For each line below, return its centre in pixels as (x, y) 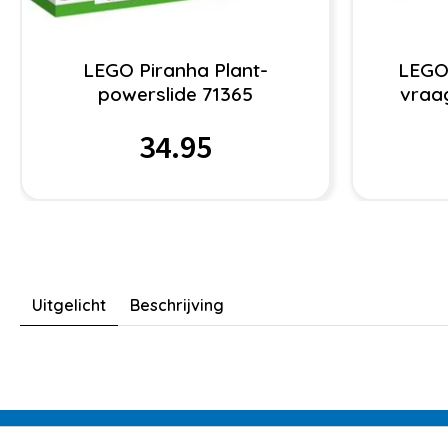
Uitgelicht (69, 305)
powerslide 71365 (175, 94)
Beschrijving (177, 305)
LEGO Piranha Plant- (175, 70)
